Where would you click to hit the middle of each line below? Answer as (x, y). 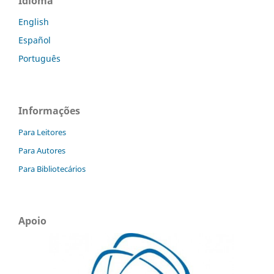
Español (35, 40)
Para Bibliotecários (52, 168)
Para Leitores (42, 132)
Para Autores (42, 150)
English (34, 21)
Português (39, 58)
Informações (49, 110)
